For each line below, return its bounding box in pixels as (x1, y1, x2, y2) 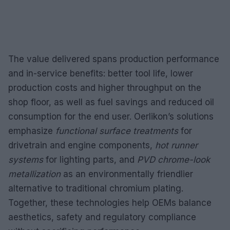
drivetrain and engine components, (8, 140, 155, 150)
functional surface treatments (55, 125, 178, 136)
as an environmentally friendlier (61, 168, 193, 179)
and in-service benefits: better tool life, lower (8, 68, 193, 79)
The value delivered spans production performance (8, 53, 219, 64)
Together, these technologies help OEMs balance (8, 197, 212, 208)
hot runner (155, 140, 198, 150)
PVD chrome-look (137, 154, 210, 165)
